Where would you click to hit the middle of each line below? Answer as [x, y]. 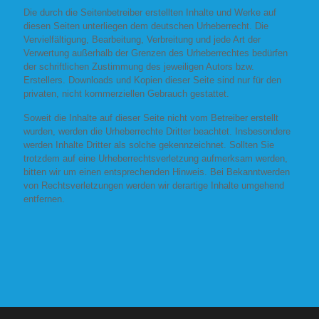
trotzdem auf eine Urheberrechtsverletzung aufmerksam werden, [156, 158]
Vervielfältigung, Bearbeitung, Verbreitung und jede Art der [142, 40]
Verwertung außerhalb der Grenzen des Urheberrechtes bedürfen [156, 53]
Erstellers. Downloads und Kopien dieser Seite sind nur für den [152, 80]
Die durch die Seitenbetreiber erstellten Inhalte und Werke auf [150, 12]
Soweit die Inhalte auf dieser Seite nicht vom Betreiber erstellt [151, 118]
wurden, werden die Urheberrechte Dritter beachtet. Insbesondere [157, 131]
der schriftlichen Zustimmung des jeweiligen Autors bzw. [139, 67]
